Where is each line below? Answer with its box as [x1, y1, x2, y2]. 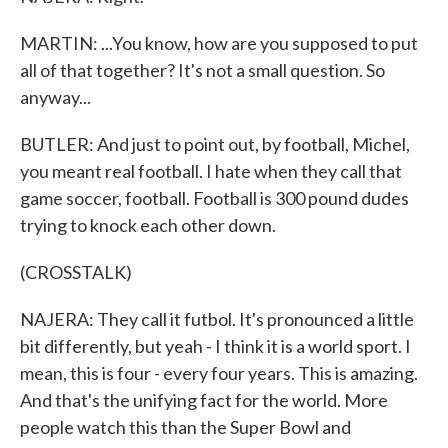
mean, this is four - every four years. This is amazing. [20, 362, 418, 384]
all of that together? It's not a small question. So [20, 59, 385, 81]
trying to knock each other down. [20, 214, 276, 236]
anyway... [20, 86, 91, 108]
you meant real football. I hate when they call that [20, 160, 402, 182]
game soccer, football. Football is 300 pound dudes [20, 187, 409, 209]
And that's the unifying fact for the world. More [20, 389, 388, 411]
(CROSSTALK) [20, 261, 132, 283]
